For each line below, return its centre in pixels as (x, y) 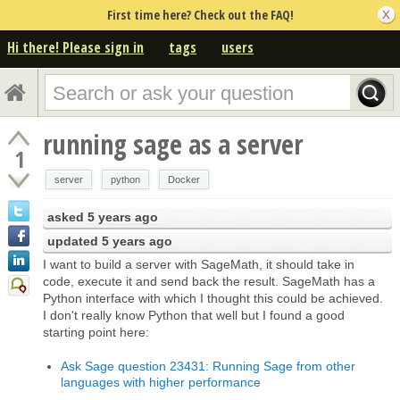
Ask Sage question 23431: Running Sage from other (208, 366)
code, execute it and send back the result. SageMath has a (209, 281)
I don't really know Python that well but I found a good (194, 315)
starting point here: (96, 332)
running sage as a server (173, 144)
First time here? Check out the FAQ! (200, 15)
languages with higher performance (161, 382)
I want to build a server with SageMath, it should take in (199, 264)
